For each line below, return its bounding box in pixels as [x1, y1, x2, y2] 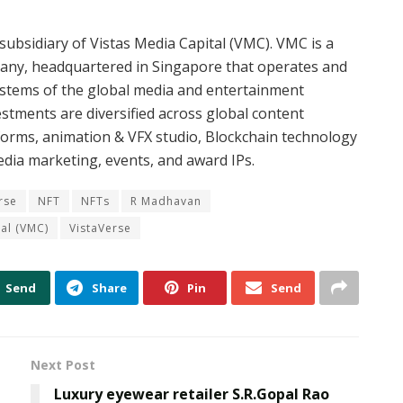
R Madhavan [130, 193, 201, 209]
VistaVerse [69, 219, 131, 236]
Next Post [31, 355, 95, 373]
